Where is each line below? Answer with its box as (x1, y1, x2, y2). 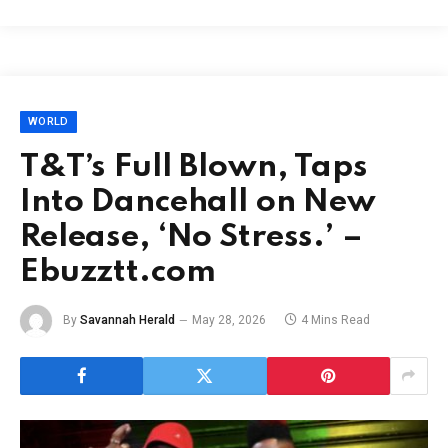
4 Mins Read (301, 313, 370, 328)
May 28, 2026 (192, 313, 266, 328)
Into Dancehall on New (20, 185, 376, 219)
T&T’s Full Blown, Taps (20, 150, 368, 184)
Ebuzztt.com (20, 255, 216, 289)
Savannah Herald (80, 313, 175, 328)
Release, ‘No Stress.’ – (20, 220, 363, 254)
